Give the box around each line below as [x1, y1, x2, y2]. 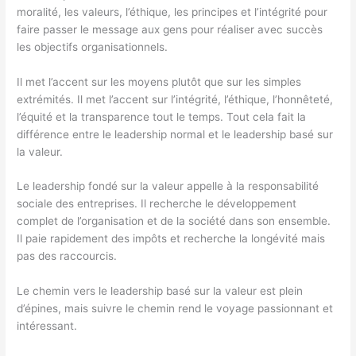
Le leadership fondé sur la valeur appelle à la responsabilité [17, 180, 319, 193]
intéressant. [17, 319, 78, 333]
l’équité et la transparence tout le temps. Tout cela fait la [17, 110, 307, 123]
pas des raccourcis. [17, 250, 118, 263]
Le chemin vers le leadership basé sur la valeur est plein [17, 284, 304, 298]
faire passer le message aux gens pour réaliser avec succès [17, 22, 323, 36]
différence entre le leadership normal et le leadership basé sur [17, 127, 334, 141]
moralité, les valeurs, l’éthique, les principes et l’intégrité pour [17, 5, 328, 18]
